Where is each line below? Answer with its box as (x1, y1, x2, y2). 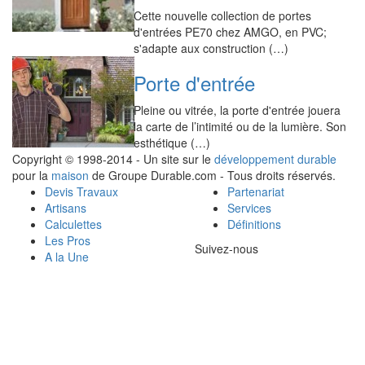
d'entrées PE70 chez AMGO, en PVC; (134, 24, 328, 40)
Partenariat (227, 183, 284, 200)
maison (51, 167, 89, 183)
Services (227, 200, 271, 216)
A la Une (45, 248, 89, 265)
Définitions (227, 216, 281, 232)
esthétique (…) (134, 134, 211, 151)
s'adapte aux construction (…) (134, 40, 289, 56)
